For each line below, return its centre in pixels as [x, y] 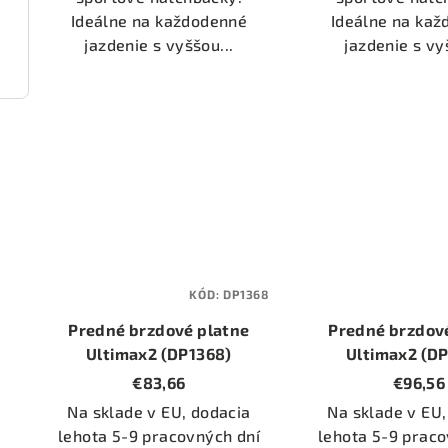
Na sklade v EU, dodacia [159, 412]
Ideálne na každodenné [159, 20]
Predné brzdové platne [159, 330]
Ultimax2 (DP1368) [159, 354]
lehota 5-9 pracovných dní [158, 436]
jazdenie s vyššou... [159, 44]
